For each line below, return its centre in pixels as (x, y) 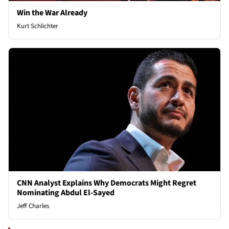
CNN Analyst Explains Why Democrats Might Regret (107, 183)
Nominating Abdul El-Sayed (66, 192)
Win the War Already (52, 13)
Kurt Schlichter (38, 26)
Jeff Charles (33, 206)
